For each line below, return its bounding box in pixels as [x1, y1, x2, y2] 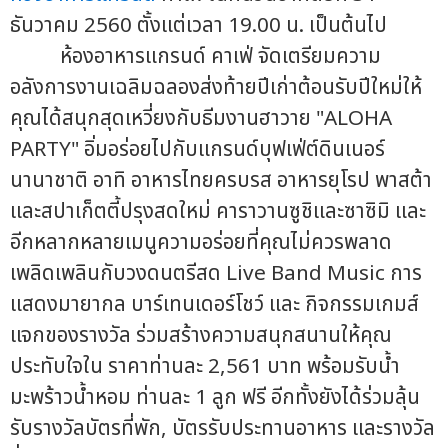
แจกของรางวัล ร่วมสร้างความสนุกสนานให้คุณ [10, 320, 392, 352]
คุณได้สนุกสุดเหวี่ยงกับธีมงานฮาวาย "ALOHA [10, 103, 392, 135]
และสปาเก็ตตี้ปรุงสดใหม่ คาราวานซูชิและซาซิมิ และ [10, 196, 426, 228]
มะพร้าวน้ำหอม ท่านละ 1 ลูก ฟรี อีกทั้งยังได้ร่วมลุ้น [10, 382, 420, 414]
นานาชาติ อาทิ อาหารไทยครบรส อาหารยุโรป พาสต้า [10, 165, 432, 197]
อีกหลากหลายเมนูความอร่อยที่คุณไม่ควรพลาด [10, 227, 392, 259]
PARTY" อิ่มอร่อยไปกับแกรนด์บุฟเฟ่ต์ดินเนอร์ [10, 134, 385, 166]
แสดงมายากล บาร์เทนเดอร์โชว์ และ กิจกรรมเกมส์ [10, 289, 419, 321]
